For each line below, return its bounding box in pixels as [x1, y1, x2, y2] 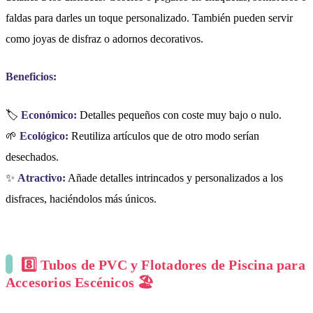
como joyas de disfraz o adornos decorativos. [6, 32, 203, 45]
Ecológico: [20, 130, 68, 143]
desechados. [6, 151, 59, 163]
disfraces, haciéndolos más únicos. [6, 193, 156, 205]
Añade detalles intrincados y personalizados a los [66, 172, 283, 184]
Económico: [21, 109, 77, 122]
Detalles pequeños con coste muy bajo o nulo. [77, 109, 282, 122]
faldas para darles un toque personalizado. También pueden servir [6, 11, 293, 24]
